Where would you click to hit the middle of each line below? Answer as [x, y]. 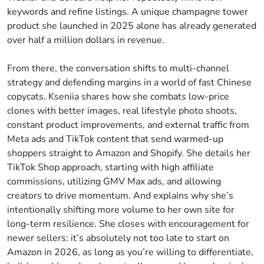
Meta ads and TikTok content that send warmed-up [115, 139]
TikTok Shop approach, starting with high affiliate [110, 167]
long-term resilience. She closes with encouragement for [128, 224]
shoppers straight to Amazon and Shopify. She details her [129, 153]
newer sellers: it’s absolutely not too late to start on [118, 238]
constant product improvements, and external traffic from [128, 125]
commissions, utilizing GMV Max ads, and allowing [114, 181]
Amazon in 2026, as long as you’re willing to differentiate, [130, 252]
